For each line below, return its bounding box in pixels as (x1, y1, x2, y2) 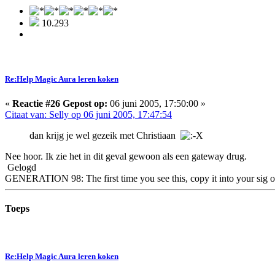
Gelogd (5, 161, 36, 172)
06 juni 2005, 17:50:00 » (107, 98, 206, 109)
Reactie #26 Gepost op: (12, 98, 107, 109)
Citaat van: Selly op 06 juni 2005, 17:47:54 (5, 109, 172, 120)
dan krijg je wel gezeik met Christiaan (29, 130, 180, 141)
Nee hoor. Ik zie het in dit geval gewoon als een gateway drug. (5, 150, 247, 161)
